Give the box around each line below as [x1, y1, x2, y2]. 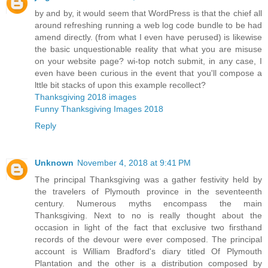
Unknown [35, 157, 74, 167]
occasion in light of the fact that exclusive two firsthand [35, 222, 262, 232]
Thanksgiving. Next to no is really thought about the [35, 210, 262, 220]
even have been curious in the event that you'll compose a [35, 68, 262, 78]
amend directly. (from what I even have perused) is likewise [35, 32, 262, 42]
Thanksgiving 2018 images [35, 92, 136, 102]
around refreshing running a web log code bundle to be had [35, 20, 262, 30]
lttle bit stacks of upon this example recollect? [35, 80, 206, 90]
